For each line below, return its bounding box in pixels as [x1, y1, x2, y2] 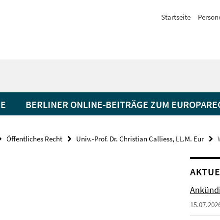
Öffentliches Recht [6, 134, 62, 143]
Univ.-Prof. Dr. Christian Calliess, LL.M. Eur [76, 134, 204, 143]
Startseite [161, 12, 191, 22]
